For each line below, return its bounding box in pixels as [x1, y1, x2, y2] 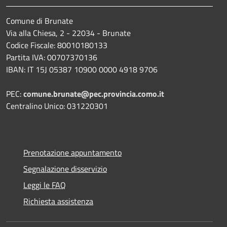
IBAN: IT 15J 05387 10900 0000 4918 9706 [6, 63, 158, 75]
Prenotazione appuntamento [23, 146, 122, 159]
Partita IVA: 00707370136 [6, 51, 97, 63]
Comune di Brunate [6, 14, 73, 27]
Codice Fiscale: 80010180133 [6, 39, 107, 51]
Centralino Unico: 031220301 [6, 99, 108, 112]
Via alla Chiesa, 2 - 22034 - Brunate [6, 26, 131, 39]
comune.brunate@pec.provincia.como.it [23, 87, 164, 100]
